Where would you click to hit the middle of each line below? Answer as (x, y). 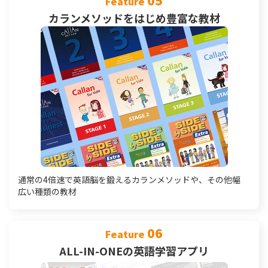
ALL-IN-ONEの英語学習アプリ (134, 251)
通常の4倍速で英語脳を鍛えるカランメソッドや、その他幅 (129, 179)
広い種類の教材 (47, 191)
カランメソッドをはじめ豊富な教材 (134, 18)
